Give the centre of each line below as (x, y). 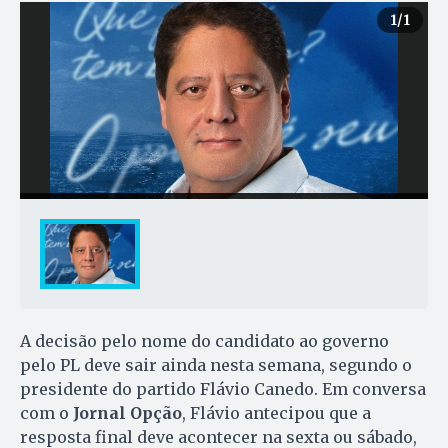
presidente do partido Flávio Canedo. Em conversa (223, 388)
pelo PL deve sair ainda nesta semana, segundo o (216, 364)
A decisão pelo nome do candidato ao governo (204, 340)
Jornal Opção (127, 412)
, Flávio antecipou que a (276, 412)
